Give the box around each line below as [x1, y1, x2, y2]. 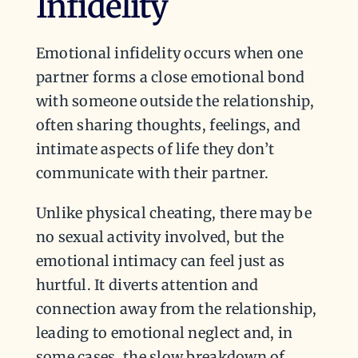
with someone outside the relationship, [35, 91, 315, 110]
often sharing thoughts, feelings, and [35, 115, 301, 134]
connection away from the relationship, [35, 299, 317, 318]
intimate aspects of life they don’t [35, 139, 275, 158]
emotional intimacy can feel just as [35, 251, 285, 270]
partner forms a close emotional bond [35, 67, 305, 86]
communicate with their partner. [35, 163, 272, 182]
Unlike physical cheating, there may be [35, 203, 312, 222]
